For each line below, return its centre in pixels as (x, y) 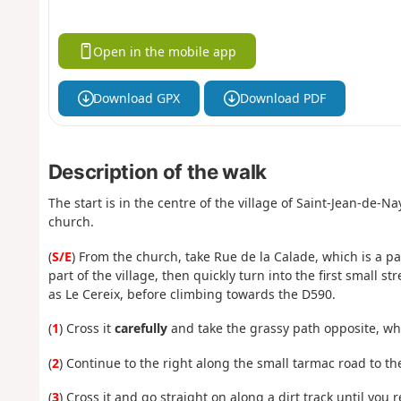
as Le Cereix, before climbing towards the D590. (192, 294)
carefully (141, 328)
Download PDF (282, 98)
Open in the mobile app (165, 51)
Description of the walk (157, 171)
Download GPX (137, 98)
